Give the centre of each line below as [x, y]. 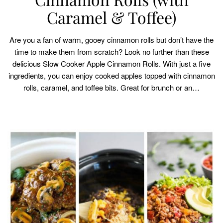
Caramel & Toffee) [111, 17]
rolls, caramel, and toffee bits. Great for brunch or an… [111, 88]
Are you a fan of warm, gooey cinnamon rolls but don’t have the [111, 40]
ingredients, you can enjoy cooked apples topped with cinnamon [111, 76]
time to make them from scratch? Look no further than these [111, 52]
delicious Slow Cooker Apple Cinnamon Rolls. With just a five [111, 64]
